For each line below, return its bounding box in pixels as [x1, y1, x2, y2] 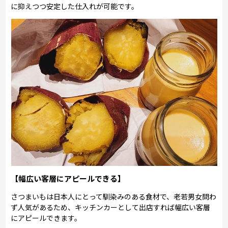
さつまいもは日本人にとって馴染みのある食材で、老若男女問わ [11, 191, 217, 202]
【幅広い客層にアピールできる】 [11, 173, 126, 184]
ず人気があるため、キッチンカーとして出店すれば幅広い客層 [11, 202, 211, 212]
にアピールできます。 [11, 212, 82, 223]
